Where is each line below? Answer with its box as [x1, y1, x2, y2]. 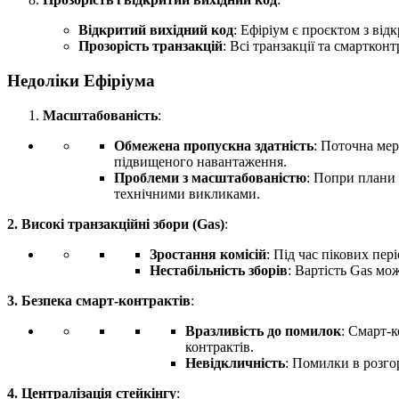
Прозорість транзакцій [78, 38, 223, 54]
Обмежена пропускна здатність [114, 137, 313, 153]
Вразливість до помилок [185, 322, 341, 338]
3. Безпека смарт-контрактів [7, 292, 191, 308]
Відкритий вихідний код [78, 22, 233, 38]
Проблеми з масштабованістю [114, 169, 306, 185]
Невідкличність [185, 354, 285, 370]
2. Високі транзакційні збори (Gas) [7, 216, 224, 232]
